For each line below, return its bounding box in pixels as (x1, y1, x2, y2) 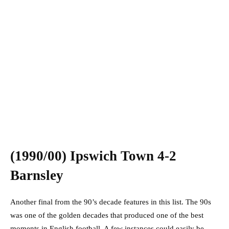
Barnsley (10, 168, 67, 184)
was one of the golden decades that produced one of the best (10, 211, 203, 220)
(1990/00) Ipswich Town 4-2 (10, 148, 176, 164)
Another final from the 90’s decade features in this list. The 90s (10, 198, 211, 207)
